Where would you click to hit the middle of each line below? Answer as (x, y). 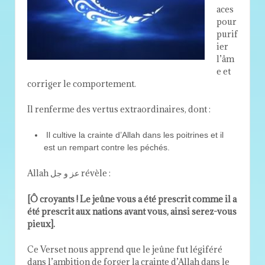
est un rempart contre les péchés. (107, 147)
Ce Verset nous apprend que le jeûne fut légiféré (125, 249)
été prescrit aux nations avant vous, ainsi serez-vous (132, 211)
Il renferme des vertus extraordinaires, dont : (119, 109)
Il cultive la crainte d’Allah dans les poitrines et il (134, 135)
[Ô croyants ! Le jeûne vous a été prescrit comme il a (132, 199)
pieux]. (41, 224)
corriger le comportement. (82, 83)
